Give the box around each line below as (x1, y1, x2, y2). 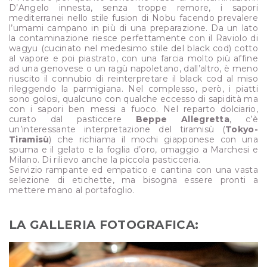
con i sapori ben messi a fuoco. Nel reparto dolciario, (9, 103, 258, 114)
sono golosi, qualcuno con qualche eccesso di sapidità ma (9, 93, 258, 104)
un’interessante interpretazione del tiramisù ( (9, 123, 226, 135)
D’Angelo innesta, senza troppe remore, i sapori (9, 2, 258, 13)
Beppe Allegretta (135, 113, 230, 125)
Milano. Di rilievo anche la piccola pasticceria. (9, 154, 201, 165)
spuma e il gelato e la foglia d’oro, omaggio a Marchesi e (9, 144, 258, 155)
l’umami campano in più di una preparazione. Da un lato (9, 22, 258, 33)
